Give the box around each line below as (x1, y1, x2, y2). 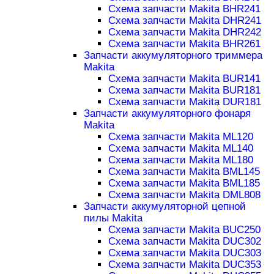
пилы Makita (83, 212, 143, 224)
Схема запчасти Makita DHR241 (108, 15, 261, 27)
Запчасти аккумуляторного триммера (83, 50, 262, 62)
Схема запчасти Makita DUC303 (108, 247, 261, 259)
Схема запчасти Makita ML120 (108, 131, 253, 143)
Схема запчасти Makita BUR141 (108, 73, 261, 85)
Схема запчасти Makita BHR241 (108, 3, 261, 15)
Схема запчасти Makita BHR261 (108, 38, 261, 50)
